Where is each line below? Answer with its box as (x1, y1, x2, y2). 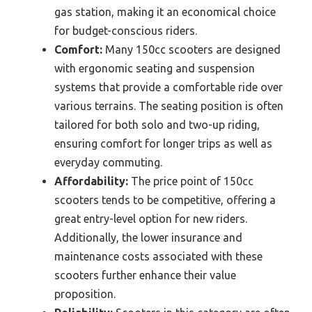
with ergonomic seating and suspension (54, 61, 255, 75)
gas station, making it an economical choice (54, 5, 276, 18)
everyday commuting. (54, 155, 162, 169)
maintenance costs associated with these (54, 249, 263, 263)
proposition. (54, 287, 116, 300)
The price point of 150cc (128, 174, 253, 187)
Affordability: (54, 174, 128, 187)
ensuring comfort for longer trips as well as (54, 136, 272, 150)
